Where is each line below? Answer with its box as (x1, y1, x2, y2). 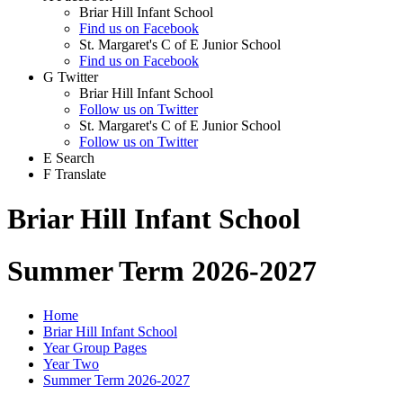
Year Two (43, 355, 99, 372)
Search (56, 150, 94, 166)
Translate (55, 166, 106, 183)
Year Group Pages (43, 339, 147, 355)
